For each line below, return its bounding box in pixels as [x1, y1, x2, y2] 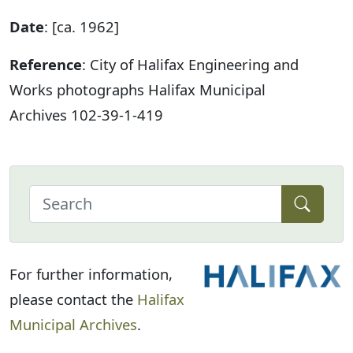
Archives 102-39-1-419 [9, 105, 163, 125]
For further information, [9, 264, 173, 284]
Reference [9, 54, 82, 75]
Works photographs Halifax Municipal [9, 80, 266, 100]
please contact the [9, 289, 137, 310]
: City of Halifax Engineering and [82, 54, 299, 75]
